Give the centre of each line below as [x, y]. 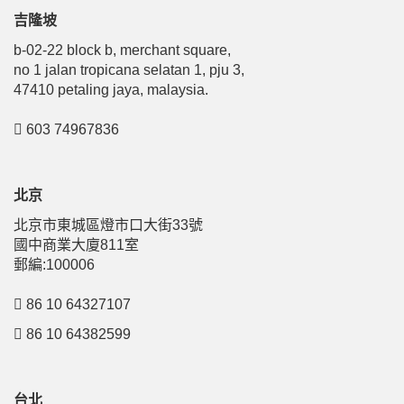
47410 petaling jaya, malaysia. [111, 90]
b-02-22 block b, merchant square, [122, 50]
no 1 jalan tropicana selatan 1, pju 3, [129, 70]
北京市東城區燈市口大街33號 [108, 225]
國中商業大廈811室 [76, 245]
